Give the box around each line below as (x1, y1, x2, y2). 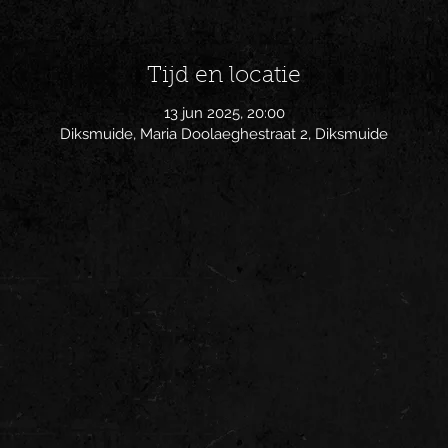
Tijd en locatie (147, 65, 301, 88)
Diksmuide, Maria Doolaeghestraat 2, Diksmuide (60, 124, 388, 143)
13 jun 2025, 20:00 (163, 103, 285, 122)
